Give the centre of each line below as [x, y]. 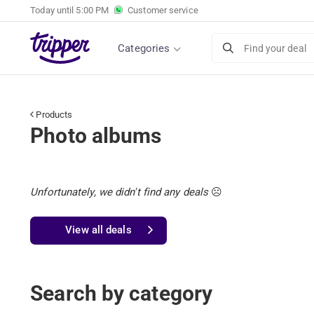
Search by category [122, 293]
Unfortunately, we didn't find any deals [120, 192]
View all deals [98, 230]
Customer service [163, 10]
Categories [144, 48]
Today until [53, 10]
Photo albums [96, 136]
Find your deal [275, 48]
